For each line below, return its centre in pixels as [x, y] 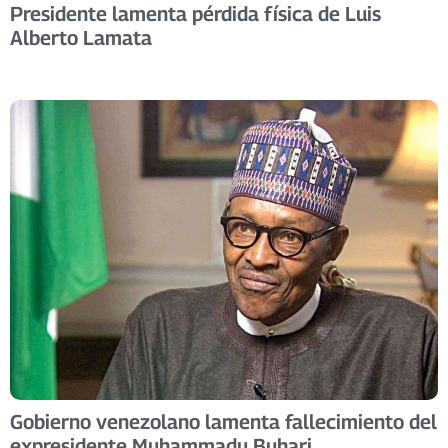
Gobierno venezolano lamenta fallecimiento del [223, 421]
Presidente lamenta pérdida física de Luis [195, 14]
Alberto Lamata [81, 38]
